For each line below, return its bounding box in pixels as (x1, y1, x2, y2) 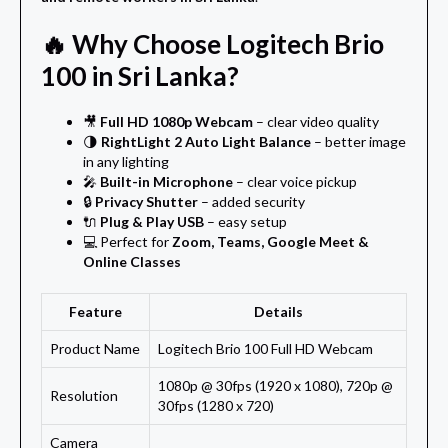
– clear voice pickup (233, 173, 357, 191)
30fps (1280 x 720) (158, 397, 274, 415)
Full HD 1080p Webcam (100, 113, 253, 131)
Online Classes (83, 253, 181, 271)
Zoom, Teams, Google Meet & (172, 233, 369, 251)
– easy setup (204, 213, 287, 231)
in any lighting (83, 153, 169, 171)
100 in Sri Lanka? (41, 60, 239, 93)
